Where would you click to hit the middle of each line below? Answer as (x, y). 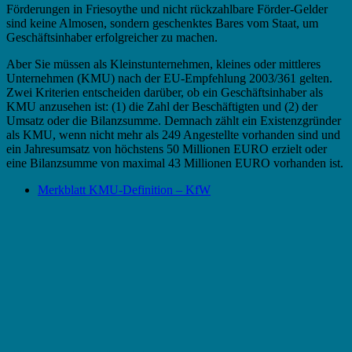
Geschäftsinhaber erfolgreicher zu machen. (112, 38)
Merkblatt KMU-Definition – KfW (124, 190)
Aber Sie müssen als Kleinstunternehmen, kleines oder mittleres (163, 64)
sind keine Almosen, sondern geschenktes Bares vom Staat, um (162, 24)
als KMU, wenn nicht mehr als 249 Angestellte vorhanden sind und (173, 135)
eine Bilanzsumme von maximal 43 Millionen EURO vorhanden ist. (175, 163)
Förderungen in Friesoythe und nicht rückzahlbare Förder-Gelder (167, 9)
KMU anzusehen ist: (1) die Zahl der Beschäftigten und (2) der (162, 107)
